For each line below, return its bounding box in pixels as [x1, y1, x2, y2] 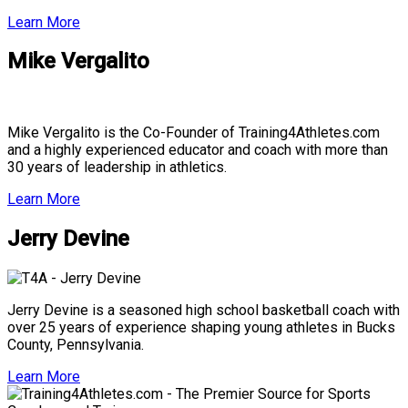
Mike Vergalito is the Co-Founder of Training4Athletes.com [7, 124, 380, 142]
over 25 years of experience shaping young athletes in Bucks [7, 319, 395, 337]
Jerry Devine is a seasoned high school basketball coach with [7, 301, 400, 320]
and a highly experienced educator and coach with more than [7, 141, 388, 159]
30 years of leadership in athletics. [7, 158, 227, 177]
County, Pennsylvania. [7, 336, 148, 354]
